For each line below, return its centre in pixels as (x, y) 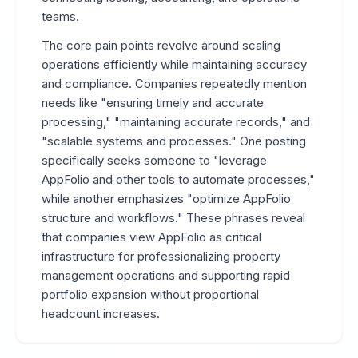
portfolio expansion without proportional (150, 294)
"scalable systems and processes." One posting (174, 141)
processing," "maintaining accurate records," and (176, 122)
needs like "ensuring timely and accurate (153, 103)
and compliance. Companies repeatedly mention (174, 84)
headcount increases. (101, 314)
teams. (60, 16)
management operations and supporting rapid (166, 275)
